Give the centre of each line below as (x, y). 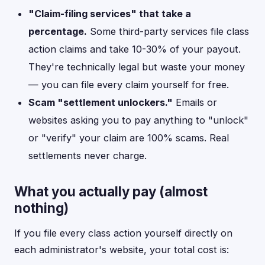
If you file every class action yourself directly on (123, 233)
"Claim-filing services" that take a (110, 14)
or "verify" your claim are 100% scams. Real (129, 138)
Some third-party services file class (168, 31)
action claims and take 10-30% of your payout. (135, 49)
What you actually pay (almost (111, 191)
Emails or (195, 102)
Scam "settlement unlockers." (101, 102)
